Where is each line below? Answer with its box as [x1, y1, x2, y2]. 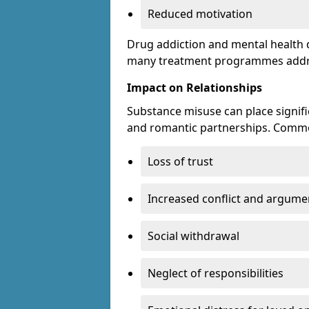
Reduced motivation [148, 6, 252, 22]
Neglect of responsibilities [148, 266, 283, 281]
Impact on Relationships [127, 80, 262, 96]
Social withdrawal [148, 228, 239, 244]
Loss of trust [148, 154, 213, 170]
